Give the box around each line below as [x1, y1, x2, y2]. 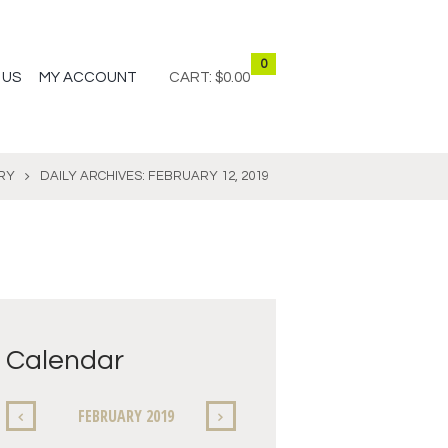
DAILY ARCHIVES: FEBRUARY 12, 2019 [39, 169, 269, 184]
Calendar [6, 346, 124, 376]
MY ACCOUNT [39, 69, 138, 85]
